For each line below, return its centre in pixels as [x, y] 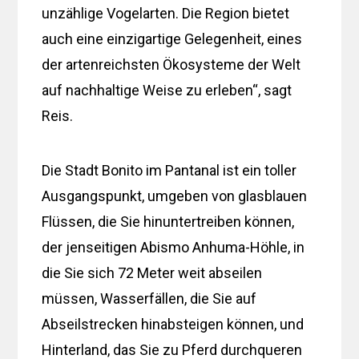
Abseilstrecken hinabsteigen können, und [173, 324]
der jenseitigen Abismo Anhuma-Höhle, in [173, 247]
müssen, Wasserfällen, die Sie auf [149, 298]
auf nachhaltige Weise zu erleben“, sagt [167, 90]
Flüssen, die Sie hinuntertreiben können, [168, 221]
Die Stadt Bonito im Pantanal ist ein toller [169, 170]
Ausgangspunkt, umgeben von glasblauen [175, 196]
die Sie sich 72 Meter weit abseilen [152, 272]
